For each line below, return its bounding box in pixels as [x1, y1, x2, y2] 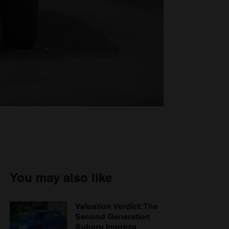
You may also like [10, 170, 112, 185]
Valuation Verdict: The [75, 201, 158, 211]
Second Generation [75, 211, 150, 221]
